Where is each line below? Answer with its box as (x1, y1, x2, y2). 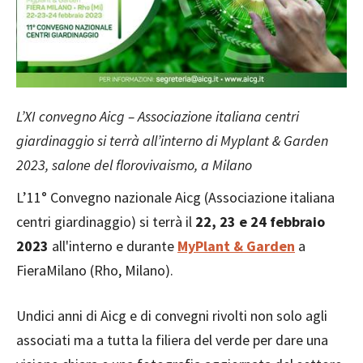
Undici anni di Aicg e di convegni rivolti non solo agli (16, 305, 327, 325)
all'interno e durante (49, 236, 177, 255)
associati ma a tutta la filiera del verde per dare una (16, 330, 328, 349)
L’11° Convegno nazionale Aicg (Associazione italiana (16, 187, 335, 207)
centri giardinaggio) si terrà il (16, 211, 195, 231)
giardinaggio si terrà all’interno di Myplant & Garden (16, 130, 328, 150)
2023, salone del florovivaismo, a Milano (16, 155, 252, 174)
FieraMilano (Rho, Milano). (16, 260, 173, 280)
